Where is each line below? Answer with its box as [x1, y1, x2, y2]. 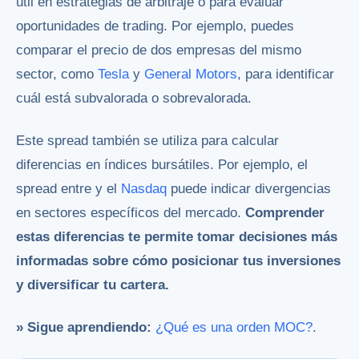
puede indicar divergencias [167, 180, 331, 196]
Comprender [245, 204, 325, 220]
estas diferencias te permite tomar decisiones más [16, 228, 337, 244]
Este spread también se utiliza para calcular [16, 132, 279, 148]
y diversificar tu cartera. [16, 276, 169, 292]
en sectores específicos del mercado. [16, 204, 245, 220]
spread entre [16, 180, 95, 196]
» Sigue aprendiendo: [16, 319, 151, 335]
